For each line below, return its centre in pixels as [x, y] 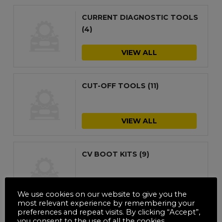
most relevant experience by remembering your [106, 203]
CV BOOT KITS [111, 154]
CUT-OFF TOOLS [115, 85]
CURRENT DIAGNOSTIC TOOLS [140, 17]
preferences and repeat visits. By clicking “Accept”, [109, 212]
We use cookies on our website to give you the [102, 194]
